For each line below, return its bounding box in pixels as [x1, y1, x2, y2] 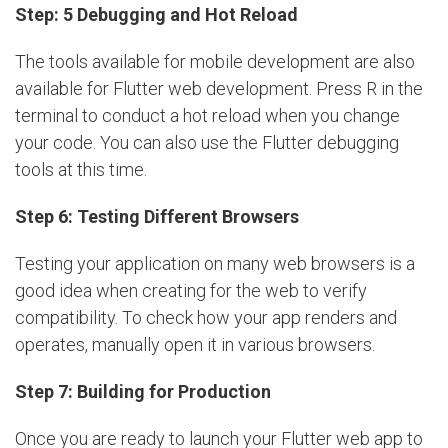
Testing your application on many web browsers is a [15, 252, 415, 274]
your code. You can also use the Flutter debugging [15, 131, 399, 153]
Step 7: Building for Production [15, 380, 271, 402]
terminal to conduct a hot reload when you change [15, 104, 400, 126]
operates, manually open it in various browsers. [15, 333, 375, 355]
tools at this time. [15, 158, 147, 180]
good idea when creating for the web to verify [15, 279, 367, 301]
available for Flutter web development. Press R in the [15, 77, 423, 99]
